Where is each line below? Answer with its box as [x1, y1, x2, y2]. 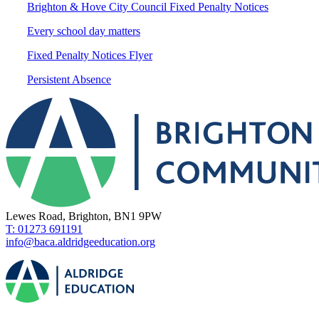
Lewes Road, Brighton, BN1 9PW [6, 209, 162, 222]
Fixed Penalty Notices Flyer [27, 48, 152, 61]
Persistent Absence [27, 73, 111, 85]
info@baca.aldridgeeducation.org [6, 235, 155, 248]
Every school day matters [27, 24, 140, 37]
